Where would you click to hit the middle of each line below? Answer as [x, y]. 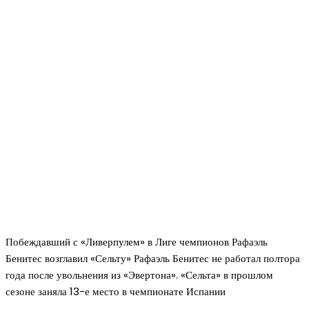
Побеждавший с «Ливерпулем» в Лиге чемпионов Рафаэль [137, 242]
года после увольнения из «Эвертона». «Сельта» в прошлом [139, 275]
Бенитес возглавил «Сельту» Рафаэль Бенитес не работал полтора [153, 259]
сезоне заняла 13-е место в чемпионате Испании [116, 292]
